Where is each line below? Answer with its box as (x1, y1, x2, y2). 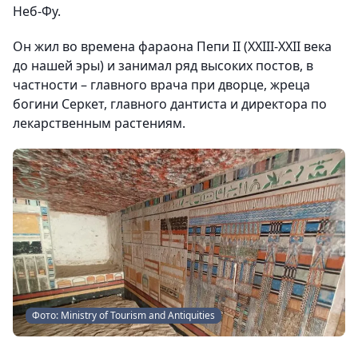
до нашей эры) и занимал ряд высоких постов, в (13, 57, 313, 74)
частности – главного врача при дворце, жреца (13, 76, 310, 93)
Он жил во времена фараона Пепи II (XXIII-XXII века (13, 38, 332, 55)
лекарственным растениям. (13, 114, 185, 132)
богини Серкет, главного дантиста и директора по (13, 95, 327, 113)
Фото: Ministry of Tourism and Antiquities (32, 308, 215, 322)
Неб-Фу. (13, 2, 61, 20)
